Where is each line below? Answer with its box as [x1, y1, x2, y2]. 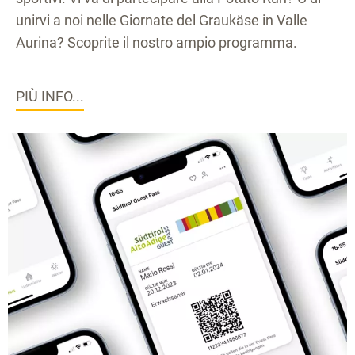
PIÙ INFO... [16, 88, 84, 105]
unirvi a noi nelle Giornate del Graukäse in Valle [16, 12, 307, 29]
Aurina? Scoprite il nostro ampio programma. [16, 34, 297, 51]
